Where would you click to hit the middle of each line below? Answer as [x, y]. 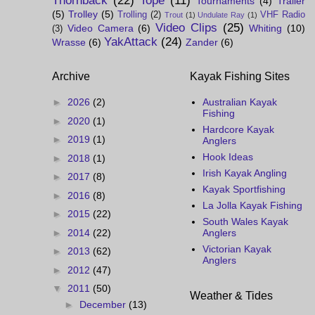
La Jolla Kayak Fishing [252, 206]
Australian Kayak [239, 102]
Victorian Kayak [237, 249]
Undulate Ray [221, 14]
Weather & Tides [231, 295]
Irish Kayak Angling [244, 173]
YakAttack [131, 41]
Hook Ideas [227, 157]
